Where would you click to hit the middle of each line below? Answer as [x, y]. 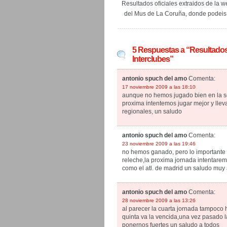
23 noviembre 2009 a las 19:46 [159, 144]
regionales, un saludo [152, 111]
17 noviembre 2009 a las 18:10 [159, 87]
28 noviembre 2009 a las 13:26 [159, 200]
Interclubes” [153, 59]
